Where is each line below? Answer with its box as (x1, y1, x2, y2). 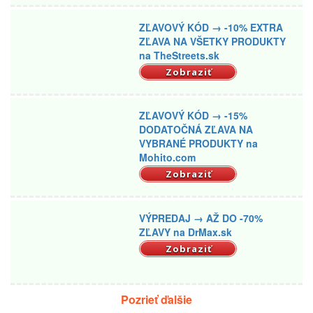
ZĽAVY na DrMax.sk (139, 225, 233, 240)
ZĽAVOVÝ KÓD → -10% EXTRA (139, 20, 284, 34)
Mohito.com (139, 150, 196, 165)
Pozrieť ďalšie (121, 291, 192, 308)
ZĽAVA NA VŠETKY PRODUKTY (139, 34, 286, 48)
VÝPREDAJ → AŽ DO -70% (139, 211, 263, 226)
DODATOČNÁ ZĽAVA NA (139, 122, 254, 137)
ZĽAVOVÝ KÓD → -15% (139, 108, 248, 123)
